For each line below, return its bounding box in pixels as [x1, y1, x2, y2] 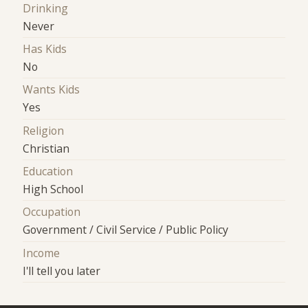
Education [23, 164, 74, 179]
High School [23, 181, 84, 197]
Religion [23, 122, 65, 138]
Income [23, 245, 60, 261]
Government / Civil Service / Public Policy [23, 222, 229, 238]
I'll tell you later [23, 263, 101, 278]
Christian [23, 140, 70, 156]
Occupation [23, 204, 81, 220]
